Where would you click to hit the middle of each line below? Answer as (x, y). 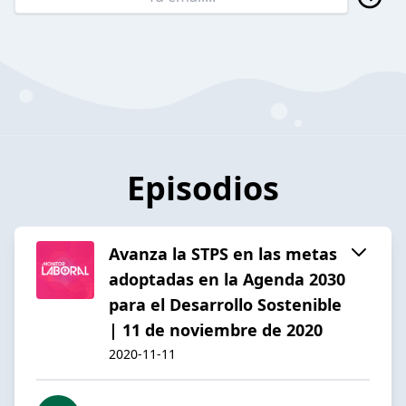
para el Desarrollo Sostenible (225, 304)
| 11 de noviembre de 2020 (216, 329)
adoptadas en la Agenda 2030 (227, 279)
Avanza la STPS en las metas (223, 253)
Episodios (203, 188)
